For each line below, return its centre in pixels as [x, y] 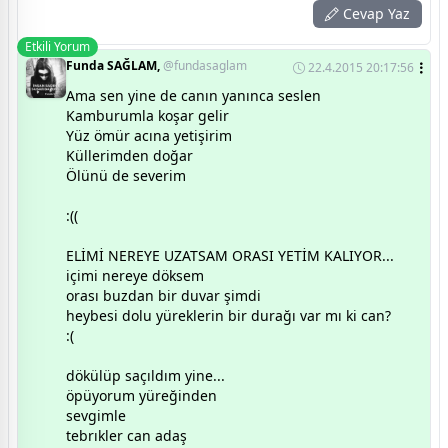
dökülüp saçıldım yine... [145, 376]
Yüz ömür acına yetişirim [149, 136]
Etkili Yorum [57, 47]
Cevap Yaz [374, 14]
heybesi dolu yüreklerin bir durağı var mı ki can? [228, 316]
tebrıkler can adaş [126, 436]
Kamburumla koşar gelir [147, 116]
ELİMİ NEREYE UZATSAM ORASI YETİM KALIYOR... [230, 256]
